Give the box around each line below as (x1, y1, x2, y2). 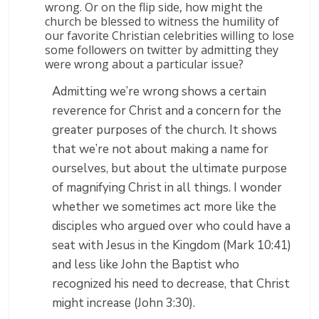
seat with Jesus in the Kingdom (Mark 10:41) (52, 236, 292, 253)
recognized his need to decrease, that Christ (52, 275, 291, 292)
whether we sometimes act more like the (52, 198, 277, 215)
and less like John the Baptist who (52, 256, 240, 273)
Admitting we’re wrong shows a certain (52, 83, 267, 100)
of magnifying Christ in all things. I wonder (52, 179, 283, 196)
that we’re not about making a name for (52, 140, 269, 157)
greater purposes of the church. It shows (52, 121, 278, 138)
